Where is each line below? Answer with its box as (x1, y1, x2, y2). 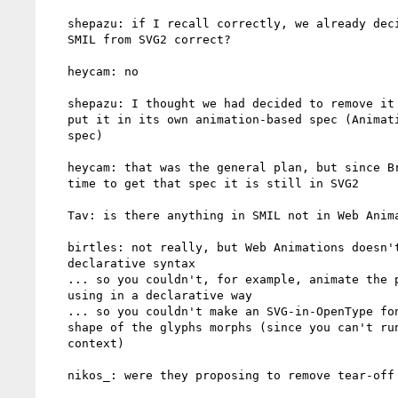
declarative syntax (46, 256, 68, 270)
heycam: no (46, 64, 68, 78)
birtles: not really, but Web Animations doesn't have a (46, 240, 68, 254)
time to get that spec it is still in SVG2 (46, 176, 68, 190)
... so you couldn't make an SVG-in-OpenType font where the (46, 304, 68, 318)
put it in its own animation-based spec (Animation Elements (46, 112, 68, 126)
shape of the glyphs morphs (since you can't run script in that (46, 320, 68, 334)
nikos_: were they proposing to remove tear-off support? (46, 368, 68, 382)
